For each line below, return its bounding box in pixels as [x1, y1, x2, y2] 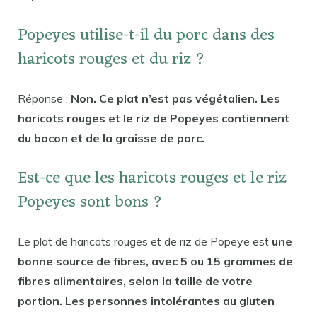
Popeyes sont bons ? [18, 188, 163, 218]
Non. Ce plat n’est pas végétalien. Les [71, 91, 280, 105]
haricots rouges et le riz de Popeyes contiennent [18, 110, 289, 125]
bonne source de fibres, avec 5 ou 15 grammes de [18, 254, 293, 269]
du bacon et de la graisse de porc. [18, 130, 204, 145]
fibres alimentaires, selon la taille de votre [18, 274, 253, 289]
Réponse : [18, 91, 71, 105]
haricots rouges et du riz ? [18, 45, 205, 74]
